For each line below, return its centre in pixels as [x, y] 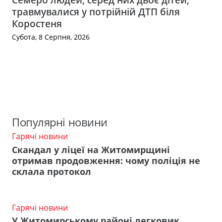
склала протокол [52, 171]
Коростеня [37, 23]
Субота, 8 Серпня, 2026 [51, 37]
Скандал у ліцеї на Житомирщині [91, 149]
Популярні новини [60, 122]
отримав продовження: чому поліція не [106, 160]
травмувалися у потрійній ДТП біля [96, 11]
